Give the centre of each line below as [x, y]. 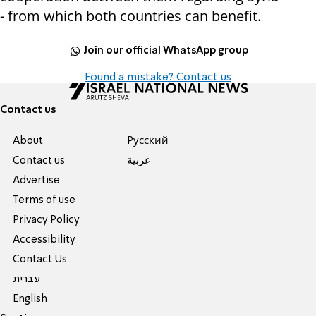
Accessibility [44, 240]
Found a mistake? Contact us [158, 78]
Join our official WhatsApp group [166, 50]
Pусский [147, 141]
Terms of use [44, 201]
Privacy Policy [47, 220]
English [30, 299]
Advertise [37, 181]
